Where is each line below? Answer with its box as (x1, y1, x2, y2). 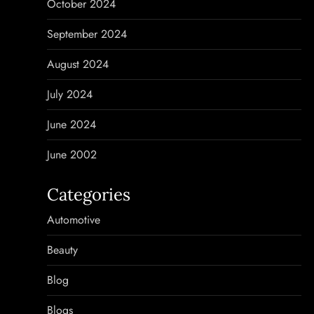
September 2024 (47, 26, 128, 42)
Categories (47, 184, 131, 205)
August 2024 (47, 56, 109, 72)
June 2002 (47, 146, 97, 163)
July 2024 (47, 86, 93, 102)
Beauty (47, 242, 78, 258)
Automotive (47, 212, 101, 228)
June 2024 (47, 116, 97, 132)
